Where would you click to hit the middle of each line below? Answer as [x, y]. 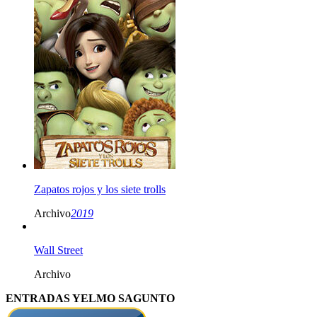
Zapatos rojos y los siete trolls [100, 189]
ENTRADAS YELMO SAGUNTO [90, 298]
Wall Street [58, 250]
